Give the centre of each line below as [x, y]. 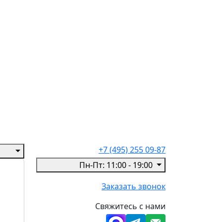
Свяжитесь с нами [130, 206]
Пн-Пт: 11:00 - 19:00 [117, 165]
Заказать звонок [134, 186]
